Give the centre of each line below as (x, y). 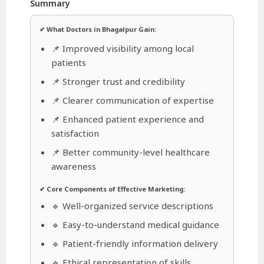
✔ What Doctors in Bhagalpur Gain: (98, 29)
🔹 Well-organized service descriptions (133, 205)
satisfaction (75, 133)
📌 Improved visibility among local (123, 48)
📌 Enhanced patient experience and (128, 119)
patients (69, 62)
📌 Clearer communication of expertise (133, 100)
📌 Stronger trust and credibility (118, 81)
